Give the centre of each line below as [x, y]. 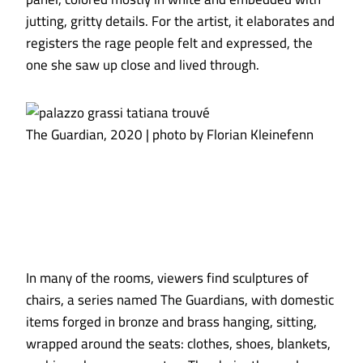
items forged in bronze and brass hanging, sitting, [171, 322]
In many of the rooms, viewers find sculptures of [167, 278]
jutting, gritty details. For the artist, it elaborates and [180, 21]
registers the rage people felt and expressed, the [169, 43]
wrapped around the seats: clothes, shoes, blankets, [178, 344]
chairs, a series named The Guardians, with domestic [180, 300]
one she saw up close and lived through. [143, 65]
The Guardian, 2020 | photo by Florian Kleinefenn [170, 135]
